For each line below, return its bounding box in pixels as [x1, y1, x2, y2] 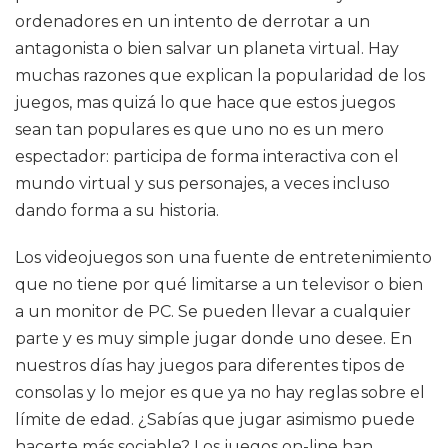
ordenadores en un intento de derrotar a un [15, 12, 370, 31]
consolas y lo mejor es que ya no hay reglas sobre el [15, 383, 425, 402]
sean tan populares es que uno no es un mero [15, 120, 384, 139]
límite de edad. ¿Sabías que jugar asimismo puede [15, 410, 415, 429]
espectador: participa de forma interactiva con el [15, 147, 399, 166]
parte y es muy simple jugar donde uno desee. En [15, 329, 412, 348]
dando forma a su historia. [15, 201, 219, 220]
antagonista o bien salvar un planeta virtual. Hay [15, 39, 399, 58]
